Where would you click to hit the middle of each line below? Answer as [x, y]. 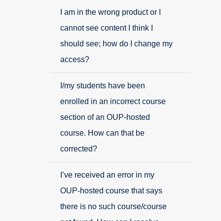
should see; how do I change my [116, 44]
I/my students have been [103, 86]
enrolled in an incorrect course [113, 101]
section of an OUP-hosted [105, 117]
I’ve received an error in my [107, 175]
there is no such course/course [113, 206]
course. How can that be [102, 133]
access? [75, 59]
